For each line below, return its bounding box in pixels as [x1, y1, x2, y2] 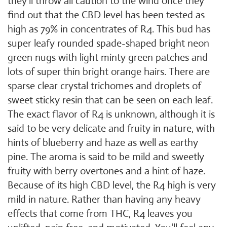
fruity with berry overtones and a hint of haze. [8, 165, 205, 177]
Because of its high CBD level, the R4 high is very [8, 179, 216, 192]
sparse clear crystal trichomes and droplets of [8, 80, 201, 92]
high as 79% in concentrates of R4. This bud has [8, 23, 210, 35]
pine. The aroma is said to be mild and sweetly [8, 150, 204, 163]
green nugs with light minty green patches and [8, 51, 208, 64]
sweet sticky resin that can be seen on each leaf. [8, 94, 213, 106]
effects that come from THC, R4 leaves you [8, 207, 193, 220]
